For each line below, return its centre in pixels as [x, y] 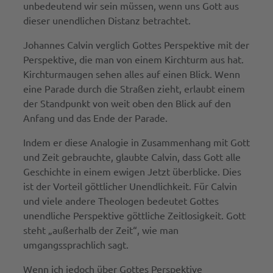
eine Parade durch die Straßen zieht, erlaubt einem [134, 88]
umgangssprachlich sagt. [76, 244]
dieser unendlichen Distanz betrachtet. [107, 20]
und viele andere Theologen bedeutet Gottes [121, 200]
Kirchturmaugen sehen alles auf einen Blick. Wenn [131, 73]
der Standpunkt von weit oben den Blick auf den [127, 103]
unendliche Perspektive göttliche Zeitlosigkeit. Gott [134, 215]
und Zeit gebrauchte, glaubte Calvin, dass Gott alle [132, 156]
